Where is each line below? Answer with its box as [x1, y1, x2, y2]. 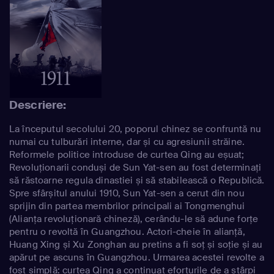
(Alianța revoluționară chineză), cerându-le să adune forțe [9, 212, 259, 225]
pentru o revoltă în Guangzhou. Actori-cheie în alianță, [9, 225, 245, 238]
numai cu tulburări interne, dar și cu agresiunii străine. [9, 135, 245, 148]
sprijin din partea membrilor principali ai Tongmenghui [9, 199, 245, 212]
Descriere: [9, 97, 67, 113]
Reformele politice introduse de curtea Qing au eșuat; [9, 148, 245, 161]
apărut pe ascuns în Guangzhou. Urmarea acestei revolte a [9, 251, 264, 264]
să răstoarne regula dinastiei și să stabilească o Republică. [9, 174, 265, 187]
